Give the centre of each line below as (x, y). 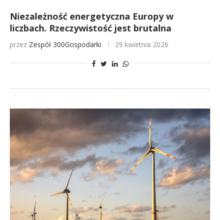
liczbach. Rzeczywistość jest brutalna (91, 28)
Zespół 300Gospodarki (65, 44)
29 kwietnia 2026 (142, 44)
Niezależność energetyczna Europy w (92, 16)
